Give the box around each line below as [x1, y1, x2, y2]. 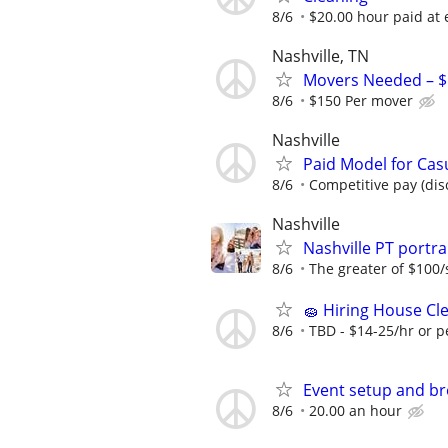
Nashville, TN [272, 44, 369, 67]
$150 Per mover [309, 90, 413, 110]
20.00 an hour [309, 400, 402, 420]
